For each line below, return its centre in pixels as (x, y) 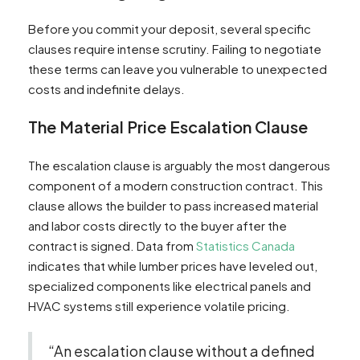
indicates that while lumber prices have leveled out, (173, 266)
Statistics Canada (245, 246)
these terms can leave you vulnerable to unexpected (178, 69)
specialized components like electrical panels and (170, 286)
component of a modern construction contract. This (176, 186)
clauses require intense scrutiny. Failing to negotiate (175, 49)
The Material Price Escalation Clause (168, 127)
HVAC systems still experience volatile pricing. (159, 306)
